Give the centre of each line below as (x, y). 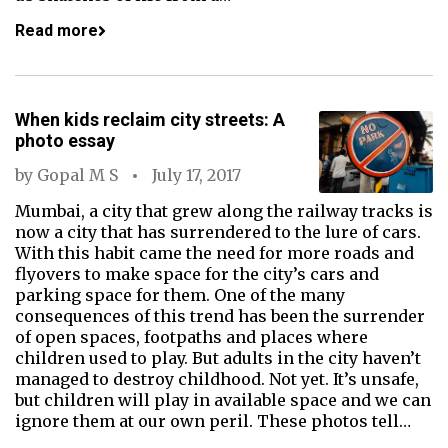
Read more (56, 30)
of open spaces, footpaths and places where (191, 337)
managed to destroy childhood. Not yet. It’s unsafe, (217, 379)
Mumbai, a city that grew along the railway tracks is (224, 211)
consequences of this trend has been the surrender (220, 316)
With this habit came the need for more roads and (214, 253)
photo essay (65, 140)
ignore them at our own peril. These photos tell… (213, 421)
